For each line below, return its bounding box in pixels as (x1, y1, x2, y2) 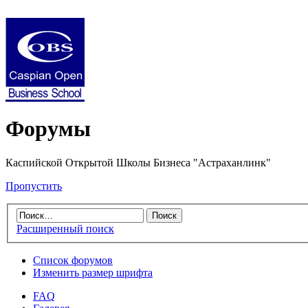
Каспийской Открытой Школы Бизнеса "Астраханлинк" (5, 156, 271, 168)
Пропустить (5, 179, 62, 192)
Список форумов (33, 254, 113, 267)
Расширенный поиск (16, 223, 114, 235)
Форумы (5, 116, 91, 142)
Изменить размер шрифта (33, 267, 153, 279)
